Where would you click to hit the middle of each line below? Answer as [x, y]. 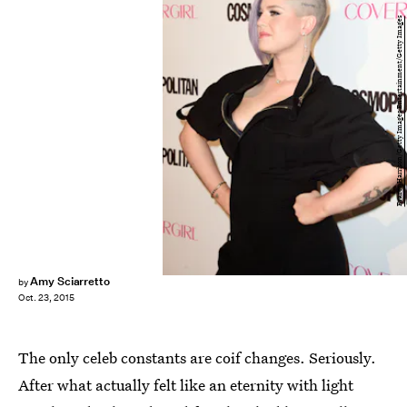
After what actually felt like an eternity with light [186, 385]
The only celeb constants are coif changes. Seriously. [197, 357]
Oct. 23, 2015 [46, 298]
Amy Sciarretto [70, 281]
